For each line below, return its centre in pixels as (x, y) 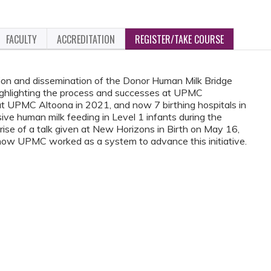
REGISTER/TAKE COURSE (179, 39)
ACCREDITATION (86, 39)
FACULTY (21, 39)
